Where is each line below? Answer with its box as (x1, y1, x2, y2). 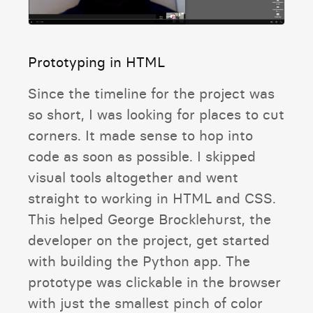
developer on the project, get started (28, 231, 270, 249)
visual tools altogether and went (28, 168, 238, 187)
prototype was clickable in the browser (28, 273, 281, 291)
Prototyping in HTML (28, 53, 165, 71)
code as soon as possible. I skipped (28, 147, 256, 166)
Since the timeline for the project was (28, 85, 275, 103)
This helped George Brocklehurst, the (28, 210, 271, 228)
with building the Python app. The (28, 252, 250, 270)
